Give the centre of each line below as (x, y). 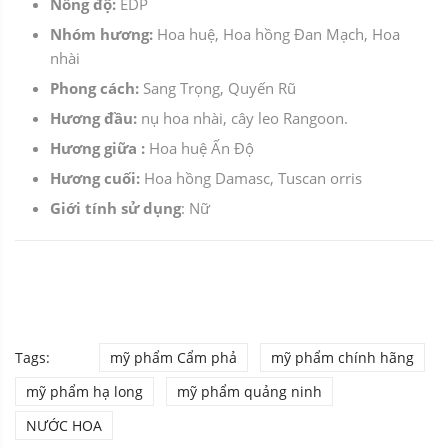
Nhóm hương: (103, 34)
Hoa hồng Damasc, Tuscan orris (253, 178)
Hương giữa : (99, 148)
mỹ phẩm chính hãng (342, 358)
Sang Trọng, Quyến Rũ (221, 88)
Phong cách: (96, 88)
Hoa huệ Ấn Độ (201, 148)
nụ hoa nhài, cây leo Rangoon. (244, 118)
